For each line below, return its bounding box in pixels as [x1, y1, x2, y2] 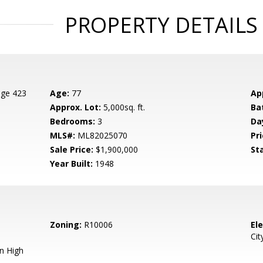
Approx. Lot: [50, 102, 102, 113]
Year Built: [50, 158, 93, 169]
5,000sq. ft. [101, 102, 146, 113]
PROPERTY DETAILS [64, 11, 258, 39]
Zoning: [50, 219, 82, 230]
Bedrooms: [50, 116, 96, 127]
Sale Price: [50, 144, 94, 155]
